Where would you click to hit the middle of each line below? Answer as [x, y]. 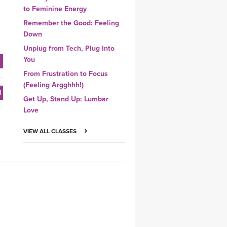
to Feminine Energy [55, 9]
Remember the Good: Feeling [71, 23]
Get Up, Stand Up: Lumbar [66, 99]
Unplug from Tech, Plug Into [69, 49]
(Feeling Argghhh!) [53, 85]
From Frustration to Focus [66, 74]
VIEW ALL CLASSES [51, 131]
